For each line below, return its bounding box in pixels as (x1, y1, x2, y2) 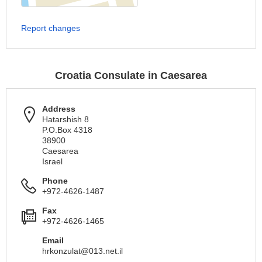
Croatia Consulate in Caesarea (55, 70, 207, 81)
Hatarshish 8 (42, 115, 89, 124)
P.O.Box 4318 (42, 125, 92, 135)
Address (42, 104, 75, 113)
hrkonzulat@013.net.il (42, 246, 123, 256)
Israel (42, 157, 63, 166)
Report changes (21, 23, 80, 33)
